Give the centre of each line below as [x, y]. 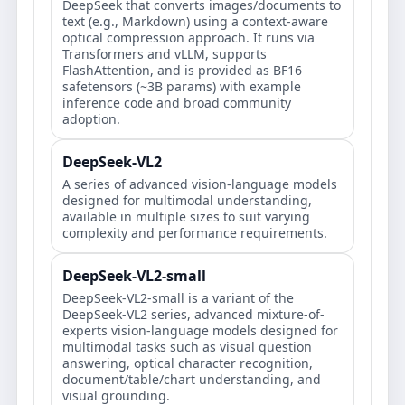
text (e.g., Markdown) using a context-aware [195, 21]
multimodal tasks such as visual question [187, 347]
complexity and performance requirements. [195, 233]
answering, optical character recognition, [188, 363]
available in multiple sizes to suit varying [186, 217]
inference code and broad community [177, 103]
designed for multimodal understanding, [187, 200]
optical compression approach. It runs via [188, 38]
